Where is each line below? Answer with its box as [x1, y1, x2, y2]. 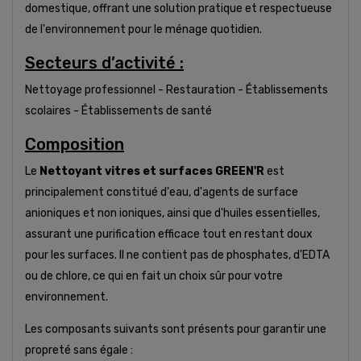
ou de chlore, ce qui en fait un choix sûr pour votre [25, 268, 283, 283]
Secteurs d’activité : [25, 52, 184, 73]
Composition [25, 134, 124, 154]
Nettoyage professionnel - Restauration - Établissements [25, 82, 328, 97]
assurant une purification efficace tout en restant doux [25, 226, 313, 241]
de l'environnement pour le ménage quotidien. [25, 22, 262, 36]
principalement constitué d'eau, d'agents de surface [25, 185, 298, 199]
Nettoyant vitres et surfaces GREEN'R [39, 164, 264, 178]
